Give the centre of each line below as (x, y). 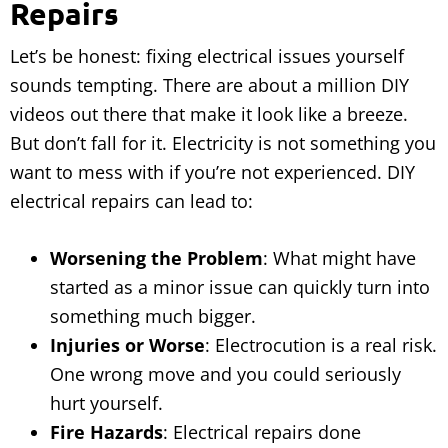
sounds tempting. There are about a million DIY (209, 85)
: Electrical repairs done (262, 432)
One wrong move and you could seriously (225, 374)
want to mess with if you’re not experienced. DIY (212, 172)
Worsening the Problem (156, 258)
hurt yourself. (106, 403)
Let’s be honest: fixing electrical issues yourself (207, 56)
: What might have (339, 258)
